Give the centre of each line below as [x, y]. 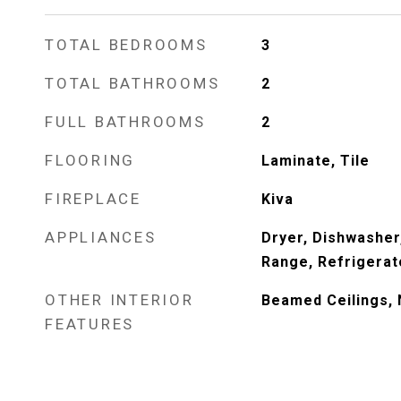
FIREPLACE [93, 199]
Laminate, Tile [315, 161]
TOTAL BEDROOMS [126, 45]
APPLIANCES [101, 237]
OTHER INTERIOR [119, 300]
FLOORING [90, 160]
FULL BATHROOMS [125, 122]
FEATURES [90, 324]
